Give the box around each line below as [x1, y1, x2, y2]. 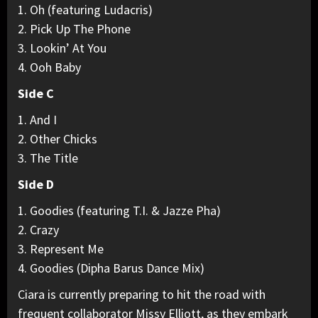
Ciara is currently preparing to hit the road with [18, 285, 265, 302]
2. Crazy [18, 221, 59, 238]
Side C [18, 84, 54, 102]
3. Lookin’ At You [18, 39, 106, 56]
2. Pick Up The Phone [18, 20, 131, 37]
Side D [18, 175, 54, 192]
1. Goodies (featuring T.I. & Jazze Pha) [18, 202, 221, 219]
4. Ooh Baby [18, 58, 81, 75]
